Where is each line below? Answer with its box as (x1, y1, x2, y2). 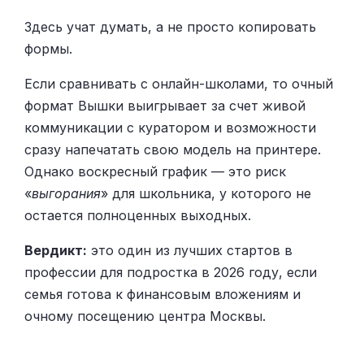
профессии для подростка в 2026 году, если (24, 264, 317, 281)
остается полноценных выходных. (24, 207, 251, 224)
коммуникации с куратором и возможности (24, 119, 316, 136)
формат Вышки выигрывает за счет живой (24, 97, 305, 115)
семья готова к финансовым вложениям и (24, 286, 301, 303)
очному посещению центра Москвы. (24, 308, 266, 325)
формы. (24, 41, 72, 58)
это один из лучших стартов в (87, 242, 292, 259)
